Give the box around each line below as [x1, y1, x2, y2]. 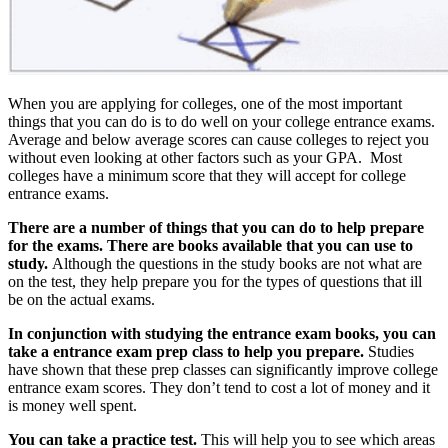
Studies [364, 343, 414, 361]
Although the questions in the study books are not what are [52, 255, 422, 273]
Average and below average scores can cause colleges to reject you [8, 131, 429, 149]
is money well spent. [8, 397, 137, 415]
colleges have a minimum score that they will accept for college [8, 167, 406, 185]
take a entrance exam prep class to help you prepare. [8, 343, 364, 361]
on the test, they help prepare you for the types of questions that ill [8, 273, 422, 291]
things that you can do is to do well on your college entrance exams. [8, 113, 439, 131]
